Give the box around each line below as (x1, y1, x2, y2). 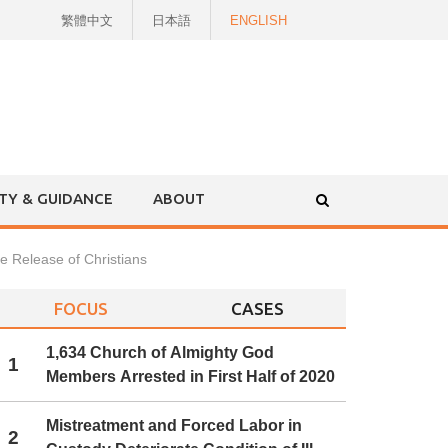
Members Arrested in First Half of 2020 (46, 368, 336, 385)
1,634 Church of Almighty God (46, 344, 275, 361)
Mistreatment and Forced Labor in (46, 417, 303, 435)
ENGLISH (230, 13, 287, 28)
